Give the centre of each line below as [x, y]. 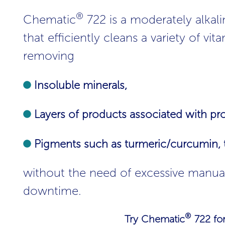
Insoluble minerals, [79, 85]
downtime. [52, 191]
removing [49, 55]
